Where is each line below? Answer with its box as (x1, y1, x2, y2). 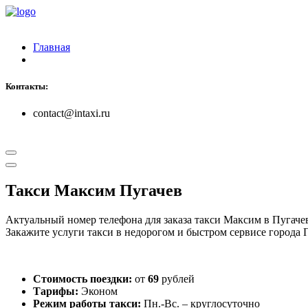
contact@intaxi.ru (33, 107, 110, 120)
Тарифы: (33, 285, 81, 298)
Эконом (81, 285, 118, 298)
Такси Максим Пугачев (5, 181, 182, 200)
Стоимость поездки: (33, 273, 135, 285)
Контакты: (5, 81, 48, 92)
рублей (159, 273, 195, 285)
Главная (33, 41, 70, 53)
